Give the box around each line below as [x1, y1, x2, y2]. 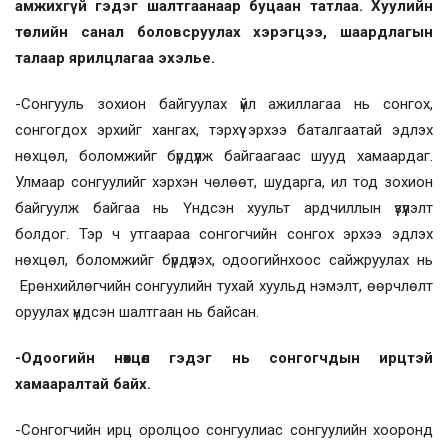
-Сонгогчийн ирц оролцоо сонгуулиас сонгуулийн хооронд [15, 420, 433, 439]
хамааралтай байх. [15, 374, 151, 393]
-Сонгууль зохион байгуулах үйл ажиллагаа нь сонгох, [15, 94, 433, 113]
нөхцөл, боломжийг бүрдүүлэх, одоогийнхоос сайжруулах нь [15, 250, 433, 269]
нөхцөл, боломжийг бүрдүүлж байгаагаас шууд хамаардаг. [15, 146, 433, 165]
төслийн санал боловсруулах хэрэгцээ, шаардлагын [15, 22, 433, 41]
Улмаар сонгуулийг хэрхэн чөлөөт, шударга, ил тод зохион [15, 172, 433, 191]
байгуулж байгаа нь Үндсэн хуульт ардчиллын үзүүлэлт [15, 198, 433, 217]
